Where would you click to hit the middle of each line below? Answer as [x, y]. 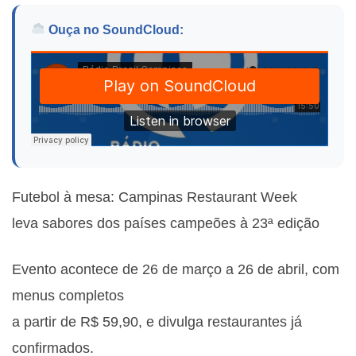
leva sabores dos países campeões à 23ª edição [166, 223]
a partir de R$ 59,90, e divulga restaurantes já [157, 322]
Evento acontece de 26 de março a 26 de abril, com [176, 269]
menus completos [68, 296]
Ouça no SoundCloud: [115, 29]
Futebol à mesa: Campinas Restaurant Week [155, 197]
